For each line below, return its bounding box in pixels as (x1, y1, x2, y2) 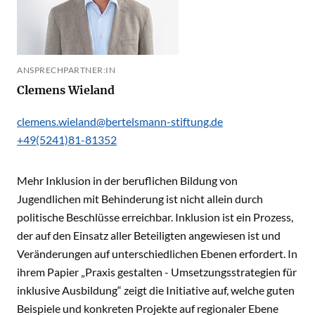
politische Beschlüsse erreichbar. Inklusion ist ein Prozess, (17, 210, 293, 224)
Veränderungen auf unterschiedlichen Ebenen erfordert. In (17, 247, 297, 260)
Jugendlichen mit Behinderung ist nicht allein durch (17, 192, 263, 205)
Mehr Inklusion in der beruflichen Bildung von (17, 174, 238, 187)
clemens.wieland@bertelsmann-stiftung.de (17, 115, 223, 128)
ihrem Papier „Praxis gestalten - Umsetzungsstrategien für (17, 265, 297, 278)
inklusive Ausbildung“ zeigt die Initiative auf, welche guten (17, 283, 295, 297)
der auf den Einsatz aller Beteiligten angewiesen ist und (17, 229, 281, 242)
